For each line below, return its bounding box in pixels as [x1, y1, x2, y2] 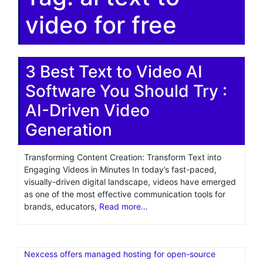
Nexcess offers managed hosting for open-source [24, 248, 215, 259]
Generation [25, 119, 112, 140]
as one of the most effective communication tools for [24, 188, 225, 199]
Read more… [99, 201, 148, 211]
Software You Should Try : [25, 80, 227, 101]
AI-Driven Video [25, 100, 150, 120]
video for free [25, 10, 177, 39]
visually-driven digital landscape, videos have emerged [24, 176, 236, 187]
